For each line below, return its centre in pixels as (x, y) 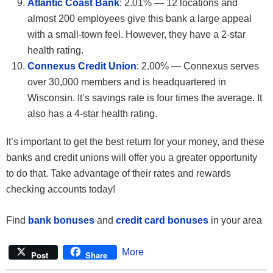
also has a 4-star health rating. (92, 114)
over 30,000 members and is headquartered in (127, 82)
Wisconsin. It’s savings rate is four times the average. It (145, 98)
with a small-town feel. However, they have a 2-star (136, 35)
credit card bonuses (162, 221)
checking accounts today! (61, 190)
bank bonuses (61, 221)
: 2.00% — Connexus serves (198, 66)
